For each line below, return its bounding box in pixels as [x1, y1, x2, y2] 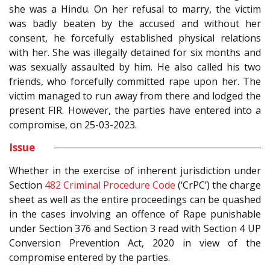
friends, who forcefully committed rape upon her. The [9, 75, 261, 89]
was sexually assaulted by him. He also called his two [9, 60, 261, 74]
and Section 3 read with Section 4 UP [91, 222, 262, 236]
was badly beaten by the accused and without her [9, 17, 261, 31]
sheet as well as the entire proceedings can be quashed [9, 193, 261, 207]
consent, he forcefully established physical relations [9, 31, 261, 45]
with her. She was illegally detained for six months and [9, 46, 261, 60]
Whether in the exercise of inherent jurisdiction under [9, 164, 261, 178]
